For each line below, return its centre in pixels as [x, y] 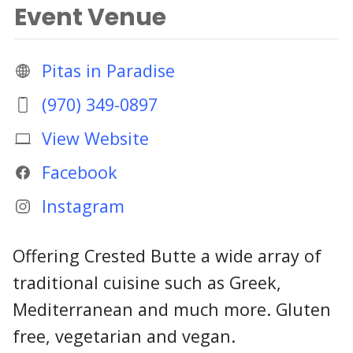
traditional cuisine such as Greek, [147, 283]
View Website [95, 138]
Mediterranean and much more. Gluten [172, 310]
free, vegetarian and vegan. [124, 336]
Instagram [83, 206]
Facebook [79, 172]
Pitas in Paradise [108, 70]
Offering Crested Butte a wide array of [167, 256]
